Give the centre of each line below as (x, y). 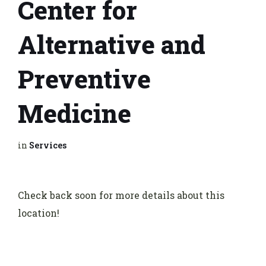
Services (48, 145)
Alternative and (112, 45)
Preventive (84, 79)
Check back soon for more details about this (121, 195)
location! (39, 213)
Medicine (75, 113)
